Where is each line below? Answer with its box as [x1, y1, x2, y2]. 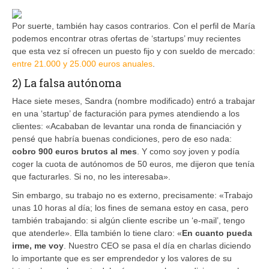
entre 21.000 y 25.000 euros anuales [12, 58, 153, 68]
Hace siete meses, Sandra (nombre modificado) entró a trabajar [12, 95, 255, 106]
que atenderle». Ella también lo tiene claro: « [12, 228, 182, 238]
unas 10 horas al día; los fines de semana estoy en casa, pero [12, 202, 249, 213]
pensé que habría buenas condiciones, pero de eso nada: [12, 133, 232, 144]
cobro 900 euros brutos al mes [12, 146, 137, 156]
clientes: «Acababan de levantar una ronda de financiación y [12, 121, 241, 131]
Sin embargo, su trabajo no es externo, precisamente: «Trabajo [12, 190, 253, 200]
